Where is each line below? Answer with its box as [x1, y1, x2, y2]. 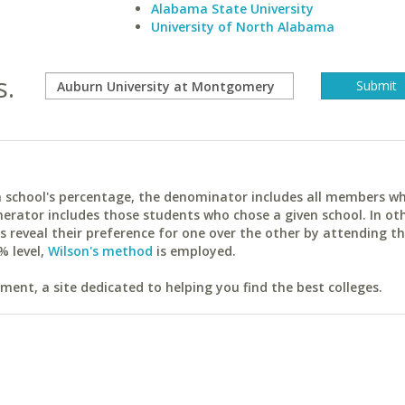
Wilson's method [48, 242, 153, 259]
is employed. [153, 242, 236, 259]
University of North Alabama [150, 18, 334, 35]
